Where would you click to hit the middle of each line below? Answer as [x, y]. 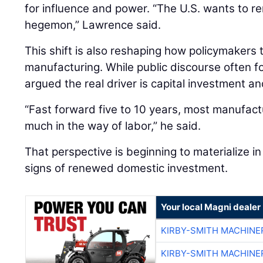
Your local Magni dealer [210, 207]
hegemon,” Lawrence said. [93, 25]
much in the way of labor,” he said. [113, 126]
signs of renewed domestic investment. [127, 168]
